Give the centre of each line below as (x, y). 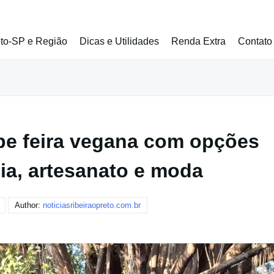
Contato (255, 41)
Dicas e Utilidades (119, 41)
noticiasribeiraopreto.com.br (92, 205)
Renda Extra (198, 41)
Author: (29, 205)
